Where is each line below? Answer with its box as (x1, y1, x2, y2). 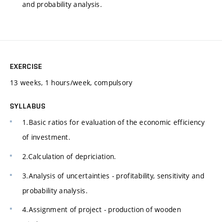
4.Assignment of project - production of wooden (22, 205, 181, 215)
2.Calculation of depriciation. (22, 151, 116, 161)
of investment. (22, 132, 70, 142)
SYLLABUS (10, 102, 46, 111)
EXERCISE (10, 62, 42, 71)
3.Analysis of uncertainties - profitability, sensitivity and (22, 170, 204, 180)
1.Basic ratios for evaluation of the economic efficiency (22, 117, 205, 127)
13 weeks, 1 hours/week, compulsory (10, 78, 133, 88)
